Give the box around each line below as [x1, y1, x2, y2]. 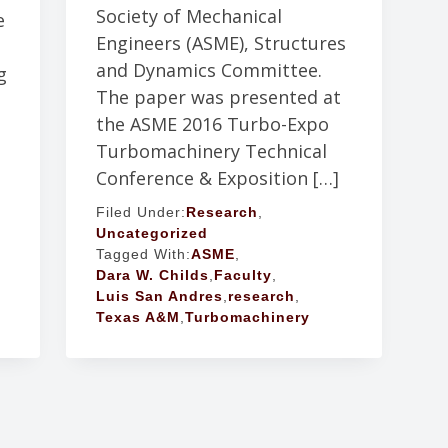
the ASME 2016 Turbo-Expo [95, 112, 329, 137]
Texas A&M [95, 309, 180, 326]
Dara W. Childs [95, 267, 209, 284]
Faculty [213, 267, 272, 284]
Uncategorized [95, 225, 208, 242]
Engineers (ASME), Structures [95, 31, 346, 56]
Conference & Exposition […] [95, 166, 339, 191]
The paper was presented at [95, 85, 341, 110]
